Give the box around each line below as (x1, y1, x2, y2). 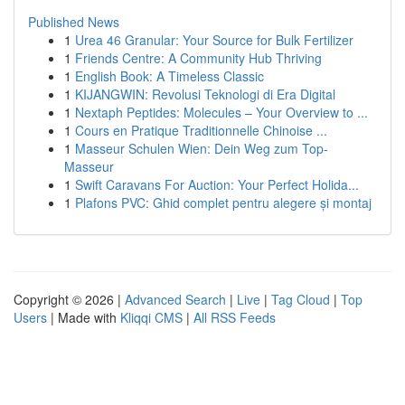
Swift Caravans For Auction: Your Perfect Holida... (75, 175, 359, 193)
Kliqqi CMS (120, 308, 183, 326)
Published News (28, 13, 119, 31)
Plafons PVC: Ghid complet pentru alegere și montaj (75, 193, 372, 212)
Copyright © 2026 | (14, 290, 125, 308)
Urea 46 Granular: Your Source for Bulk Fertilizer (75, 31, 353, 49)
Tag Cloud (271, 290, 330, 308)
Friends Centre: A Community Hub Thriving (75, 49, 322, 67)
